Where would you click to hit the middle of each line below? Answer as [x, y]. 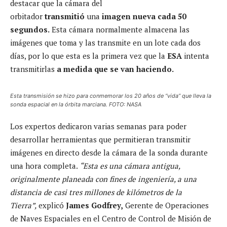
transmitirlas [33, 69]
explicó [51, 205]
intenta [196, 56]
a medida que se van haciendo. [116, 69]
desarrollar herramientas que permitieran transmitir [100, 140]
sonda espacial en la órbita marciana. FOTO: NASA [76, 105]
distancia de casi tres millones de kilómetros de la [96, 192]
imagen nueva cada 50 [143, 16]
